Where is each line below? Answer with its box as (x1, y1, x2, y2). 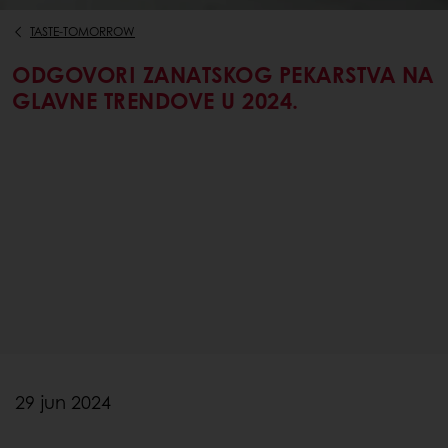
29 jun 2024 (15, 388, 111, 415)
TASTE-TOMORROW (30, 23, 135, 41)
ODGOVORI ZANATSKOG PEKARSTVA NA (12, 58, 434, 91)
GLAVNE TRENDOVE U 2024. (12, 84, 299, 117)
